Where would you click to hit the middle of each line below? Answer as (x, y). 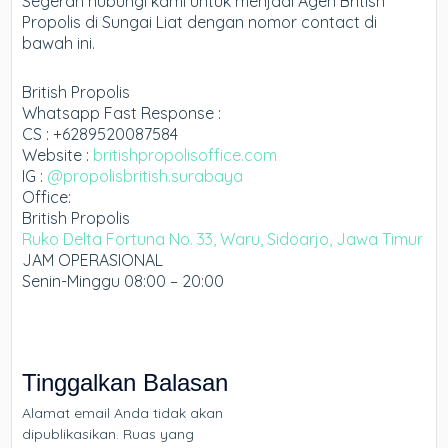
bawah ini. (59, 43)
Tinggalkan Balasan (125, 382)
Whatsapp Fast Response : (122, 113)
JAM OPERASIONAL (93, 260)
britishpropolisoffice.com (185, 155)
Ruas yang (159, 433)
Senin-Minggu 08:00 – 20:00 (123, 281)
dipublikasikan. (71, 433)
